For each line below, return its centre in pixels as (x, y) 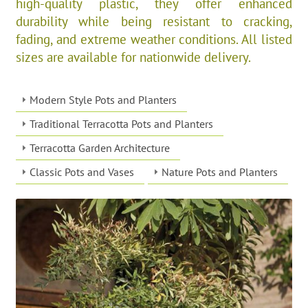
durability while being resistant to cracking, (154, 21)
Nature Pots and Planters (219, 172)
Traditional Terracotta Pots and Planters (121, 123)
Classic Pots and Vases (81, 172)
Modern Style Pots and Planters (103, 99)
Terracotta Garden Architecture (99, 147)
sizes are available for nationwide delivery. (133, 56)
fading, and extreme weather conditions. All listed (154, 38)
